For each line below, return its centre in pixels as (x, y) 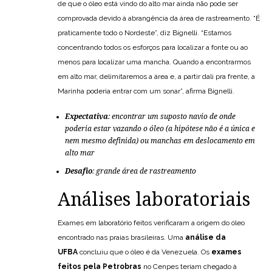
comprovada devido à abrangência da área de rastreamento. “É (159, 19)
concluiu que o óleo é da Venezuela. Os (145, 252)
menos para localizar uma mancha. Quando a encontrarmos (154, 62)
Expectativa (87, 117)
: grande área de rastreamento (144, 172)
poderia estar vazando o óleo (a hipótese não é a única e (160, 129)
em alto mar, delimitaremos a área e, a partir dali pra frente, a (156, 77)
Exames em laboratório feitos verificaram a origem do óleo (151, 223)
